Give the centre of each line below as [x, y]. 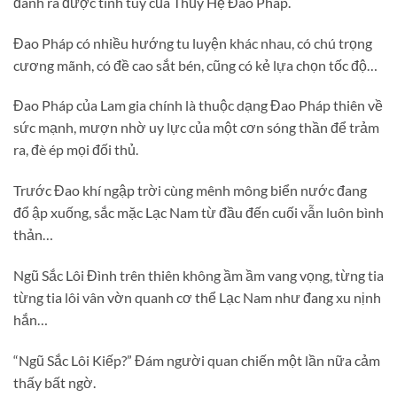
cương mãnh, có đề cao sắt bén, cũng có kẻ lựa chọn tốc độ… [195, 65]
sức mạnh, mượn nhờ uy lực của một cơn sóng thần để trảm [196, 128]
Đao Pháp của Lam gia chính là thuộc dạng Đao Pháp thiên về [198, 105]
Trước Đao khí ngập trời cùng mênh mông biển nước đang [190, 191]
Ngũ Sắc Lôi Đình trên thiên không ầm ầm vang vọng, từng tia [198, 275]
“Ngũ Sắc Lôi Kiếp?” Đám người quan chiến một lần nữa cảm [197, 360]
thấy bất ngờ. [54, 382]
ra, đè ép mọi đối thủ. [76, 150]
